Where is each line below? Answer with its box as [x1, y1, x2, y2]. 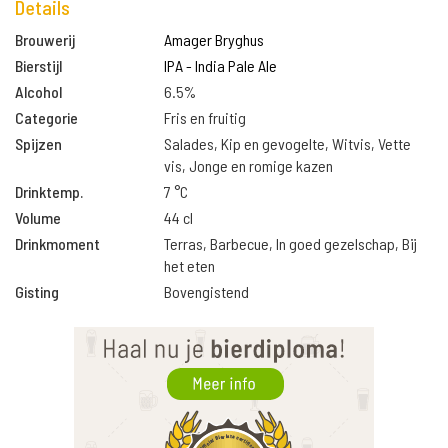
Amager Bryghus [164, 30, 265, 49]
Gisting [15, 282, 59, 301]
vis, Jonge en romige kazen [164, 156, 334, 175]
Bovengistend [164, 282, 250, 301]
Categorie [15, 108, 78, 127]
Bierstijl [15, 56, 62, 75]
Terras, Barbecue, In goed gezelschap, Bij [164, 234, 418, 253]
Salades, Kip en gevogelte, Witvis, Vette [164, 134, 412, 153]
